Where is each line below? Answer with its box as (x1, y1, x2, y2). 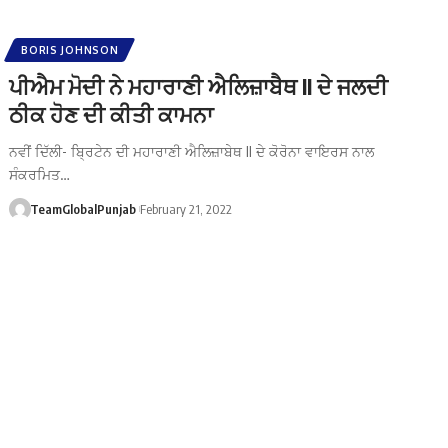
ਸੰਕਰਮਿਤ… (9, 165, 71, 183)
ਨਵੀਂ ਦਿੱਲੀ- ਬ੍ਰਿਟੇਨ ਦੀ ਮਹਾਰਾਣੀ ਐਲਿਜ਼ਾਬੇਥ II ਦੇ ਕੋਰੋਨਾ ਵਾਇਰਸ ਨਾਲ (9, 142, 375, 160)
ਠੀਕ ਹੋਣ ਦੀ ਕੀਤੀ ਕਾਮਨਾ (9, 99, 214, 128)
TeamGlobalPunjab (29, 200, 136, 217)
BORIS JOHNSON (21, 43, 119, 56)
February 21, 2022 (140, 200, 233, 217)
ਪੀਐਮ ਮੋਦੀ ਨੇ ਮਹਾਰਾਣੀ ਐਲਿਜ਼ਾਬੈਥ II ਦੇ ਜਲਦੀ (9, 71, 389, 100)
